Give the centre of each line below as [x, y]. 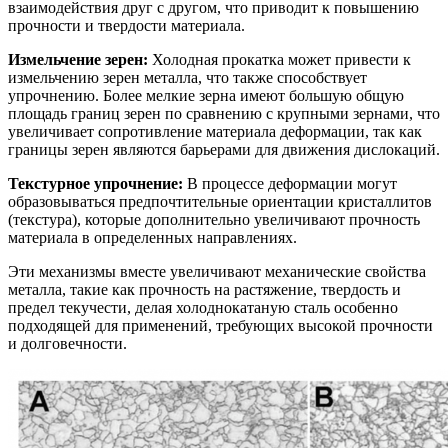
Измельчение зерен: [78, 59]
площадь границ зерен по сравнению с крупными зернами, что [224, 113]
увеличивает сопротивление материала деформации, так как [215, 131]
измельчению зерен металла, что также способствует [187, 77]
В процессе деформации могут [290, 183]
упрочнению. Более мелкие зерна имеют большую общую [206, 95]
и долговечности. [67, 343]
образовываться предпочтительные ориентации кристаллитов [220, 201]
